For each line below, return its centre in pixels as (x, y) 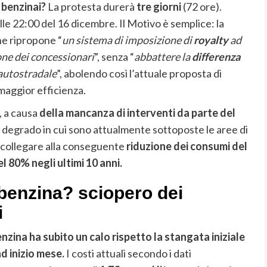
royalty (211, 40)
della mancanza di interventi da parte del (136, 113)
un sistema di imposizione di (128, 40)
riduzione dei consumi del (187, 146)
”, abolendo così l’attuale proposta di (139, 74)
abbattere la (163, 57)
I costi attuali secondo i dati (128, 254)
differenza (216, 57)
